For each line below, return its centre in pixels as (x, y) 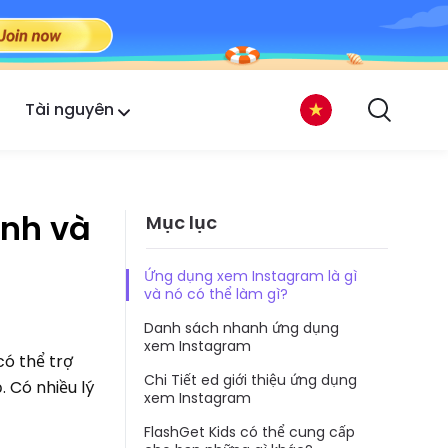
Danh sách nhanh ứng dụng (241, 328)
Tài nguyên (69, 109)
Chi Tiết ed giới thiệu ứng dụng (250, 380)
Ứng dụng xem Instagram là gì (250, 276)
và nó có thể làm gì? (216, 294)
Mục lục (181, 222)
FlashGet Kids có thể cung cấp (249, 432)
